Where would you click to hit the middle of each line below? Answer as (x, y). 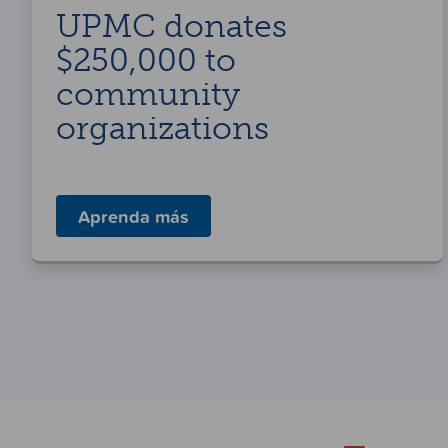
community (148, 93)
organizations (162, 127)
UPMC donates (171, 25)
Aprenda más (133, 215)
